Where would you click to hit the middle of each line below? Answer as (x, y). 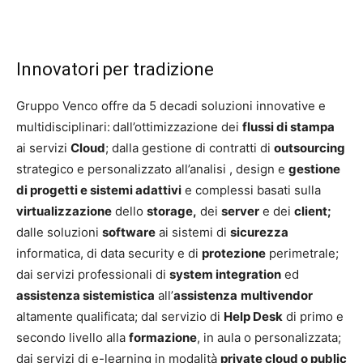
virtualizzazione (64, 211)
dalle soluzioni (59, 232)
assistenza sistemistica (85, 295)
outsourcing (310, 148)
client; (313, 211)
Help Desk (253, 316)
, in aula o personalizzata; (269, 337)
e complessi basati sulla (251, 190)
